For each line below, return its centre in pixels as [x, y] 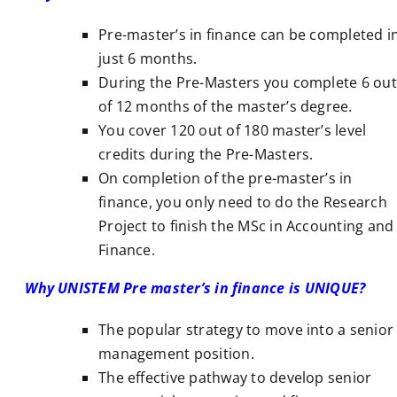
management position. [176, 353]
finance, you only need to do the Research [243, 202]
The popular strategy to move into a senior [246, 329]
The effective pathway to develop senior [235, 377]
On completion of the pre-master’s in [226, 178]
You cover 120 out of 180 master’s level [233, 130]
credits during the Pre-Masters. [206, 154]
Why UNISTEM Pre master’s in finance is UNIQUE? [195, 288]
